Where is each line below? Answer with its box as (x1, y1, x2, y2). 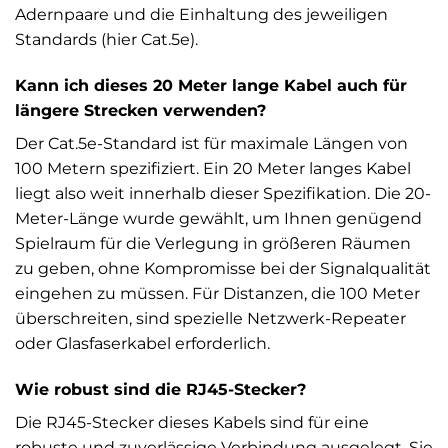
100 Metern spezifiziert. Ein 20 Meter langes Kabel (15, 158, 411, 178)
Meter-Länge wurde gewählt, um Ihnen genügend (15, 208, 422, 228)
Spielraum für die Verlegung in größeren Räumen (15, 233, 411, 253)
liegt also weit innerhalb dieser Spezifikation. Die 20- (15, 183, 431, 203)
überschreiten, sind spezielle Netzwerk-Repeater (15, 308, 406, 328)
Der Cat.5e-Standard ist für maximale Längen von (15, 133, 408, 153)
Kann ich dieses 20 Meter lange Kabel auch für (15, 75, 407, 95)
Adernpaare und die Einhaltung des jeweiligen (15, 5, 388, 25)
